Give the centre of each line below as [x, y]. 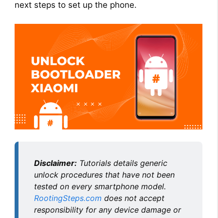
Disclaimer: [55, 163]
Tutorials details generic [122, 163]
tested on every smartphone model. [100, 187]
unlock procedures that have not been [104, 175]
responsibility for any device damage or [108, 210]
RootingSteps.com [68, 198]
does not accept [133, 198]
